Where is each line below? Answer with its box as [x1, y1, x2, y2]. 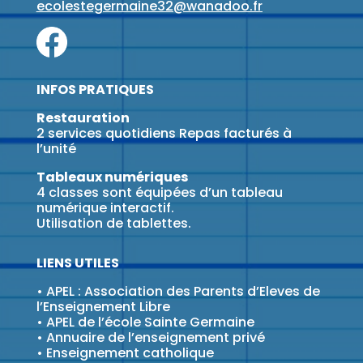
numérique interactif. [36, 198, 174, 217]
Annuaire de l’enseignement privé [45, 327, 265, 347]
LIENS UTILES [36, 253, 119, 272]
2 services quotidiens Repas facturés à [36, 123, 292, 143]
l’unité [36, 139, 76, 158]
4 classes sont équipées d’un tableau [36, 182, 283, 202]
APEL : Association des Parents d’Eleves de [42, 281, 320, 301]
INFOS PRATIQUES [36, 79, 154, 99]
